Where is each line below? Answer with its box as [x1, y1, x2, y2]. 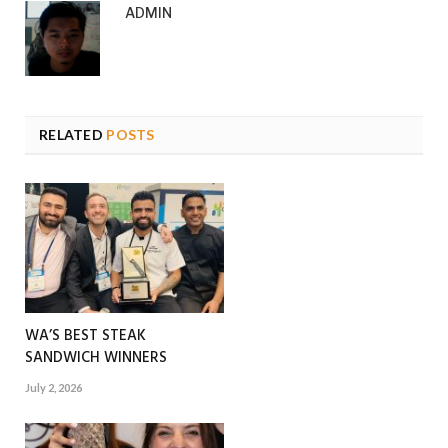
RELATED [39, 126, 103, 143]
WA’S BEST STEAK [25, 324, 146, 349]
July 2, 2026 [25, 381, 82, 395]
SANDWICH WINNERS [25, 346, 167, 371]
